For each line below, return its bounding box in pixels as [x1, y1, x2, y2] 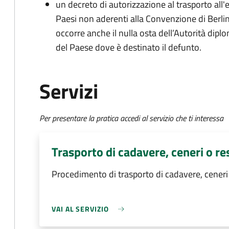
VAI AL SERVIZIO [52, 203, 109, 214]
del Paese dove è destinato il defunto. [56, 40, 201, 54]
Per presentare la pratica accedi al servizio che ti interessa [39, 112, 223, 124]
